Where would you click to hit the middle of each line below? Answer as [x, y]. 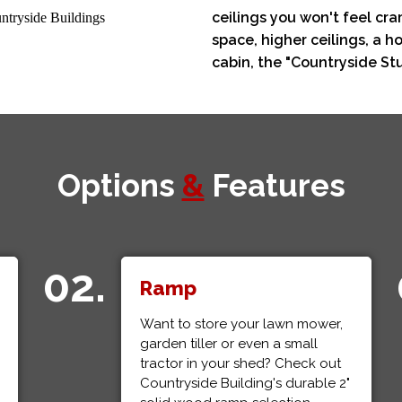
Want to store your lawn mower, [242, 324]
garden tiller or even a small [229, 344]
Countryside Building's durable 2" [245, 383]
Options [119, 185]
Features [275, 185]
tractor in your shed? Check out [241, 363]
